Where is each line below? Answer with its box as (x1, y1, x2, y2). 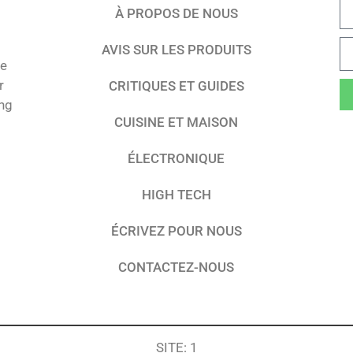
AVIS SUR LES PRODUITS (101, 41, 251, 58)
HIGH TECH (141, 186, 211, 203)
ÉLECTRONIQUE (128, 150, 225, 166)
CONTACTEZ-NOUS (118, 258, 235, 275)
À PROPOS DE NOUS (114, 5, 238, 21)
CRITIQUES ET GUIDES (108, 77, 244, 94)
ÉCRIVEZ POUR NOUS (110, 222, 242, 239)
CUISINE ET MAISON (114, 113, 239, 130)
